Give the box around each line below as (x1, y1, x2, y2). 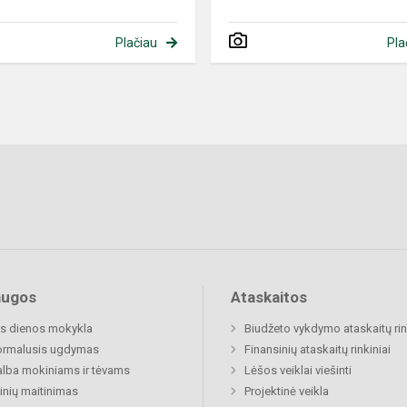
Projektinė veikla (244, 384, 329, 399)
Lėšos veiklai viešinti (244, 363, 352, 378)
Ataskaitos (231, 288, 307, 307)
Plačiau (114, 35, 157, 51)
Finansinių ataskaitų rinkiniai (244, 342, 391, 357)
